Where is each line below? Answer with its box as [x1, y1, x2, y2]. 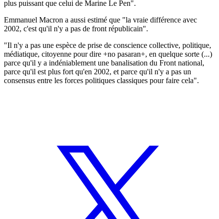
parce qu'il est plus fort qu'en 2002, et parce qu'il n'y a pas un [4, 67, 191, 76]
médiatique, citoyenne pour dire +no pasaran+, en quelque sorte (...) [4, 49, 212, 58]
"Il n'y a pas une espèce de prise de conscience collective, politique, [4, 41, 211, 49]
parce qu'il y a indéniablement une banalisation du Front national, [4, 58, 204, 67]
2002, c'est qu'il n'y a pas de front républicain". [4, 24, 148, 33]
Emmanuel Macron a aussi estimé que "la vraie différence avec [4, 15, 197, 24]
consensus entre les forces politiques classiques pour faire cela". [4, 76, 199, 85]
